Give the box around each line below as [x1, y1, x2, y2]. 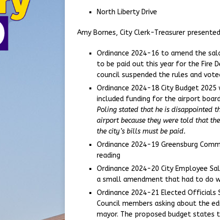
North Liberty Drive [97, 8, 157, 16]
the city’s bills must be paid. [97, 127, 188, 136]
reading [97, 151, 120, 160]
